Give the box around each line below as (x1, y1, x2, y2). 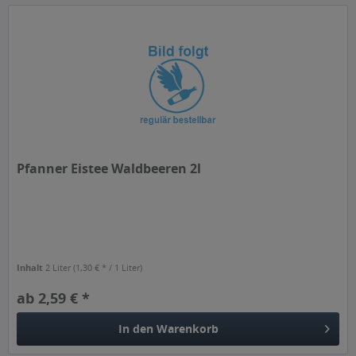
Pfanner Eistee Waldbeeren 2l (17, 160, 202, 178)
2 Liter (45, 261, 74, 274)
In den (118, 321, 154, 337)
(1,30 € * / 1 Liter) (73, 261, 143, 274)
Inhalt (17, 261, 46, 274)
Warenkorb (157, 321, 219, 337)
